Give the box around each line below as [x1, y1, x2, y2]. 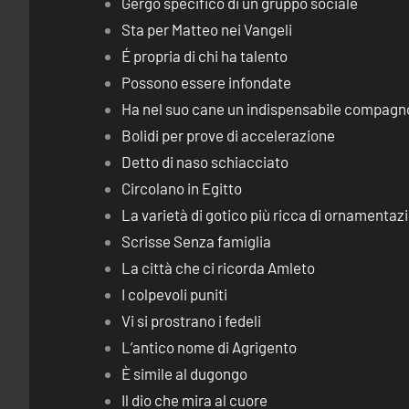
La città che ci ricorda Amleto [121, 258, 316, 277]
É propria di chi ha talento [121, 47, 288, 65]
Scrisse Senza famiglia [121, 232, 272, 250]
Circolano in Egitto [121, 179, 243, 197]
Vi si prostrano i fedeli [121, 311, 262, 330]
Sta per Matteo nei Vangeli [121, 20, 293, 38]
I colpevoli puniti [121, 285, 228, 303]
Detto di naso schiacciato [121, 152, 289, 171]
